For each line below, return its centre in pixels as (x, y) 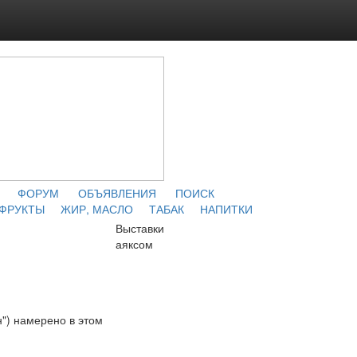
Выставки (140, 228)
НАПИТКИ (226, 209)
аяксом (134, 244)
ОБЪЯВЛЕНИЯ (117, 193)
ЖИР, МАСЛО (96, 209)
